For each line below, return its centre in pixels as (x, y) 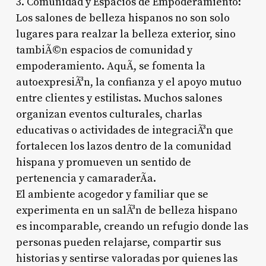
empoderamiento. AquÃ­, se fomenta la (110, 66)
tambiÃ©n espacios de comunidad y (104, 50)
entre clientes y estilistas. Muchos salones (119, 98)
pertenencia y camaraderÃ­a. (86, 178)
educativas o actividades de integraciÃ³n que (124, 130)
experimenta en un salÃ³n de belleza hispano (126, 210)
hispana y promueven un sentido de (103, 162)
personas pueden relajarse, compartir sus (118, 242)
